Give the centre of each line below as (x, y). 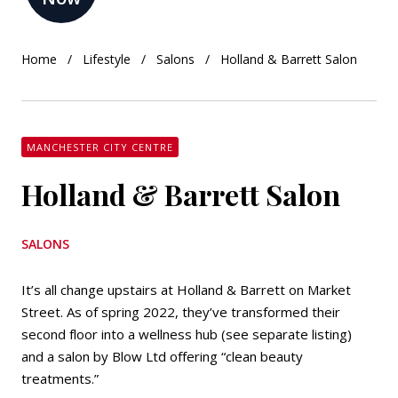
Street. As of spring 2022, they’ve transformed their (181, 312)
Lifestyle (107, 59)
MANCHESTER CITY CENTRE (100, 147)
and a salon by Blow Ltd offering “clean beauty (162, 356)
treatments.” (60, 378)
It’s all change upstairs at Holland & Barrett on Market (186, 290)
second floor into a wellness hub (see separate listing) (187, 334)
